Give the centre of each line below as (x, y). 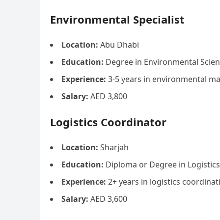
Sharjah (113, 147)
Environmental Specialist (117, 19)
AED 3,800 (108, 96)
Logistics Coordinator (108, 122)
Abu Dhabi (119, 45)
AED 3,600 (108, 199)
